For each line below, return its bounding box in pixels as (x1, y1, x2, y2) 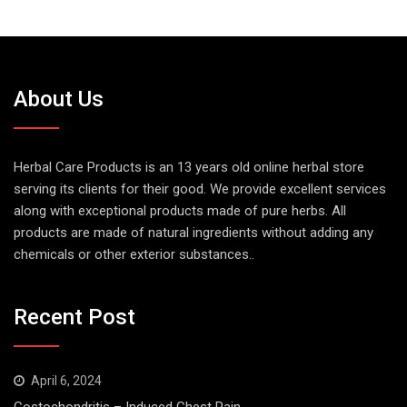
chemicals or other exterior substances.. (14, 246, 254, 263)
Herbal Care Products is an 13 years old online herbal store (14, 159, 364, 176)
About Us (14, 86, 104, 113)
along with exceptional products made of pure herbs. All (14, 203, 346, 220)
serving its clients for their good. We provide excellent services (14, 181, 386, 198)
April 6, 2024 (31, 372, 102, 388)
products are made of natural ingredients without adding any (14, 224, 373, 242)
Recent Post (14, 303, 135, 330)
